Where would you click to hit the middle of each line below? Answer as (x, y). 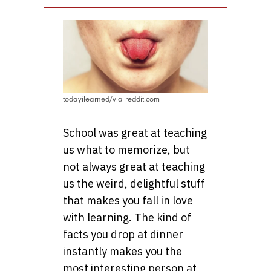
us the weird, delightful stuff (134, 184)
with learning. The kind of (127, 218)
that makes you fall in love (128, 201)
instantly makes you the (122, 252)
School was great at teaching (135, 133)
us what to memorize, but (126, 150)
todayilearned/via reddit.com (111, 100)
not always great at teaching (134, 167)
